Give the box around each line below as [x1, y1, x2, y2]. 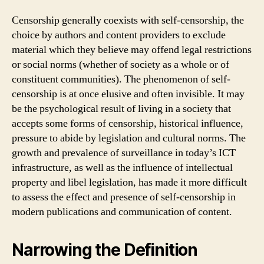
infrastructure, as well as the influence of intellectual [12, 160, 233, 174]
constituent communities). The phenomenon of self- [12, 72, 230, 86]
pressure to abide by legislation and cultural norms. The [12, 131, 246, 145]
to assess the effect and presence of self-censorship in [12, 190, 236, 204]
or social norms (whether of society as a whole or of [12, 57, 229, 71]
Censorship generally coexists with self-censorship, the [12, 13, 244, 27]
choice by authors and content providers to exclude [12, 28, 226, 42]
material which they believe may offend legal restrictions [12, 42, 252, 57]
